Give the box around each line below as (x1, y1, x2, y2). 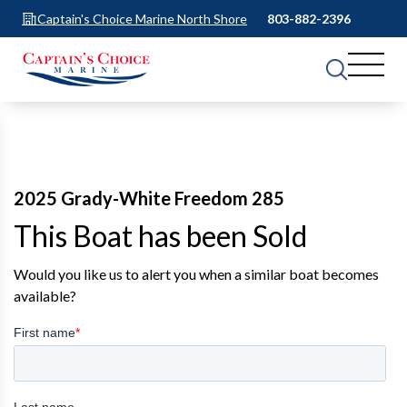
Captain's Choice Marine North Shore (37, 10, 247, 26)
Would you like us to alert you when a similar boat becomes (14, 265, 379, 283)
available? (14, 287, 76, 305)
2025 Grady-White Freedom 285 (14, 187, 284, 210)
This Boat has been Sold (14, 218, 307, 254)
